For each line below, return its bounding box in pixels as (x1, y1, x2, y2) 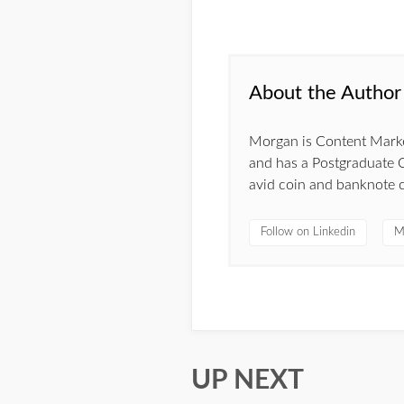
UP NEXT (191, 367, 304, 394)
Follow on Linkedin (261, 226, 355, 238)
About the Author (249, 83, 401, 103)
